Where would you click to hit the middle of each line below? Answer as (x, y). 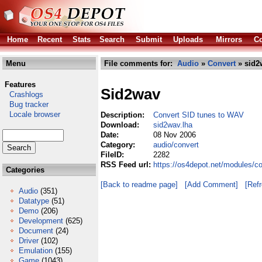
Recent (50, 39)
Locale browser (31, 114)
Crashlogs (23, 94)
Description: (124, 115)
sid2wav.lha (173, 125)
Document (36, 231)
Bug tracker (25, 104)
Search (112, 39)
